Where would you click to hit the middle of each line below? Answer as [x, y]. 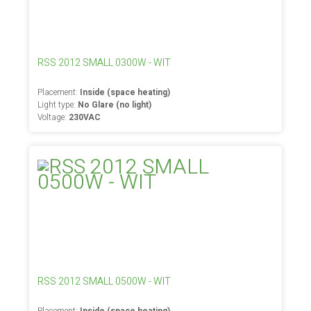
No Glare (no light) [115, 105]
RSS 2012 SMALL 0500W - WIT [104, 281]
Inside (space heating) [125, 92]
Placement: [59, 92]
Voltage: [53, 117]
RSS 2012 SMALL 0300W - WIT [104, 63]
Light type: [58, 105]
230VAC [85, 117]
